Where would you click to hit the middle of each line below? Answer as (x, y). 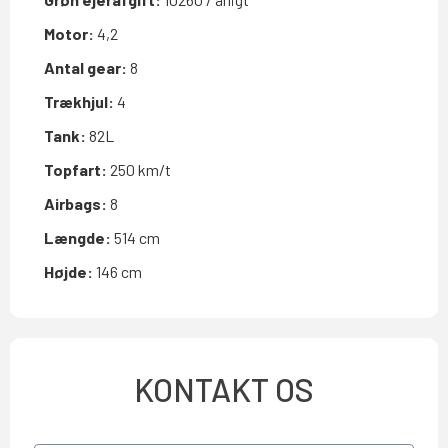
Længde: (79, 237)
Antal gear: (87, 67)
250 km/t (140, 169)
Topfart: (77, 169)
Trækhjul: (80, 101)
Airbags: (77, 203)
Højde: (70, 271)
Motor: (70, 33)
